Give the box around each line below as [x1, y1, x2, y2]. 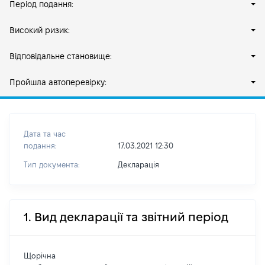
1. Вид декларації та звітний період [24, 211, 228, 224]
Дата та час [24, 130, 66, 138]
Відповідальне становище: [9, 51, 112, 61]
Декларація [117, 160, 159, 169]
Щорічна [24, 251, 56, 260]
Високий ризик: [9, 25, 70, 35]
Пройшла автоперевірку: [9, 77, 106, 87]
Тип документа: [24, 160, 80, 169]
